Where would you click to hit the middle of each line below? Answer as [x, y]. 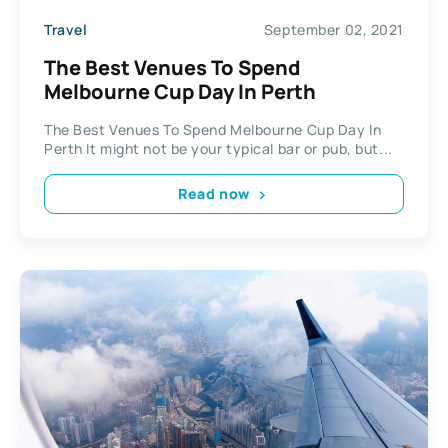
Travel [66, 29]
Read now [214, 193]
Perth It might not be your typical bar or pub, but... [218, 148]
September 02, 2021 [333, 29]
